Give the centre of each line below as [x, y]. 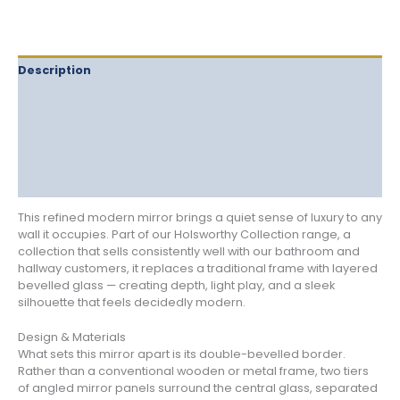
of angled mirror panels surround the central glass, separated [198, 388]
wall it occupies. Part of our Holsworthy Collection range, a [184, 234]
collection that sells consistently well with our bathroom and [189, 251]
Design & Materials [72, 337]
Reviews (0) [54, 183]
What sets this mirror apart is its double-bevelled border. [182, 354]
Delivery [44, 98]
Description [54, 70]
